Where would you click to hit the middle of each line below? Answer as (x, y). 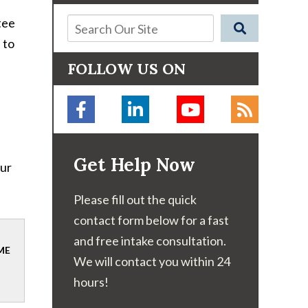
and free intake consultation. (150, 241)
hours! (91, 282)
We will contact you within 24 (152, 261)
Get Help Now (134, 165)
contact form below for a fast (151, 220)
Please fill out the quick (135, 199)
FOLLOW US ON (126, 69)
